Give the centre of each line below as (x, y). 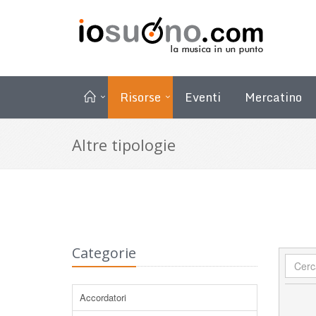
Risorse (140, 97)
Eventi (203, 97)
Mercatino (273, 97)
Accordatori (103, 297)
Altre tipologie (124, 144)
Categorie (104, 253)
